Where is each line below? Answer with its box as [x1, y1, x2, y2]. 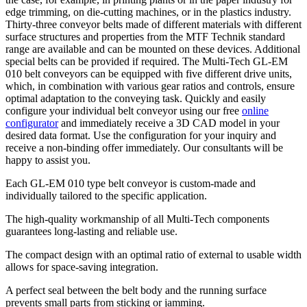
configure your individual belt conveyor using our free [5, 104, 242, 116]
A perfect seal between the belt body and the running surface [5, 284, 267, 296]
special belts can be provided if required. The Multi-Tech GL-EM [5, 55, 288, 67]
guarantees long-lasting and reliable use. [5, 225, 177, 237]
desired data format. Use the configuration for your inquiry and [5, 129, 276, 141]
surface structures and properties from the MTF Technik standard [5, 30, 285, 42]
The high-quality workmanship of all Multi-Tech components [5, 212, 269, 225]
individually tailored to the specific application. [5, 189, 207, 201]
